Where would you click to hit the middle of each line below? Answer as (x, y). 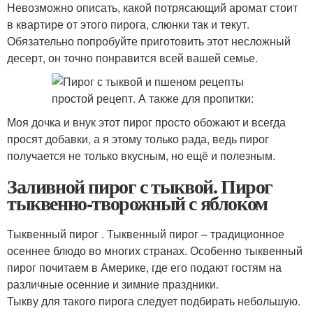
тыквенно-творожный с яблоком (137, 203)
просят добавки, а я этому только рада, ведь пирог (138, 139)
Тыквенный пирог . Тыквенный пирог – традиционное (146, 234)
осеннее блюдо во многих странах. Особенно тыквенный (155, 250)
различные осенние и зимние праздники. (113, 284)
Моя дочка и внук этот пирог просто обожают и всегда (146, 122)
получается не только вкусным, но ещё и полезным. (141, 155)
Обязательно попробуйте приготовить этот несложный (149, 41)
